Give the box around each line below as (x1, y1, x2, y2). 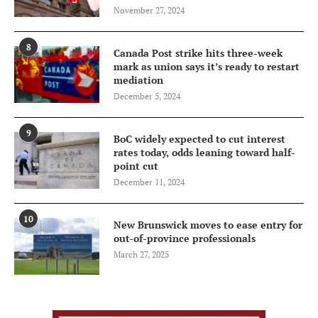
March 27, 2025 (114, 249, 169, 261)
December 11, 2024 (114, 177, 185, 188)
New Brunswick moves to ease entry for (114, 218, 302, 232)
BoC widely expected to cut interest (114, 132, 285, 146)
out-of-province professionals (114, 231, 256, 246)
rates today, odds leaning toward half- (114, 146, 295, 160)
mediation (114, 73, 163, 87)
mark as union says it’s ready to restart (114, 60, 300, 74)
